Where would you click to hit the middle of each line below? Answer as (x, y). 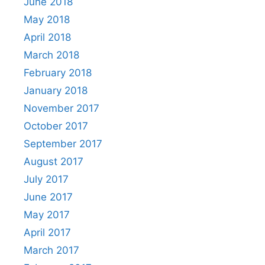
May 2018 (47, 19)
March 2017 (51, 250)
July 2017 (46, 179)
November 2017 (62, 108)
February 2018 (58, 72)
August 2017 (54, 161)
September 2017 (63, 143)
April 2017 (47, 232)
